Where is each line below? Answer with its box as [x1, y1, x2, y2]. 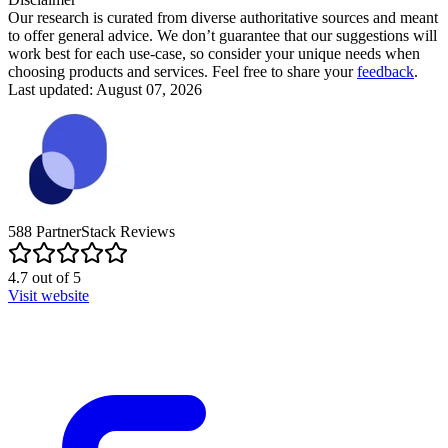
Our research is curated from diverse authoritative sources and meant [8, 8, 438, 26]
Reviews [116, 222, 175, 240]
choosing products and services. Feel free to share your [8, 62, 357, 80]
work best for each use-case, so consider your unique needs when [8, 44, 420, 62]
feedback [357, 62, 414, 80]
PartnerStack [36, 222, 116, 240]
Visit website [8, 286, 89, 304]
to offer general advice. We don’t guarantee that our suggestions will [8, 26, 437, 44]
